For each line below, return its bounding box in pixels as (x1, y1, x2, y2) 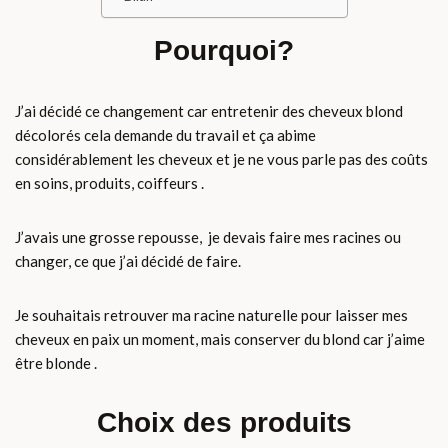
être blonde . (15, 354, 97, 373)
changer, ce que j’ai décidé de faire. (15, 252, 241, 271)
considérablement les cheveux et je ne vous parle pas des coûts (15, 150, 428, 169)
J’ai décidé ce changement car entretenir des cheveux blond (15, 102, 403, 121)
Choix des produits (96, 407, 352, 439)
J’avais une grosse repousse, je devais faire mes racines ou (15, 228, 401, 247)
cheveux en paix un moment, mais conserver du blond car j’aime (15, 330, 425, 349)
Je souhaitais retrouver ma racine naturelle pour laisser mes (15, 306, 408, 325)
